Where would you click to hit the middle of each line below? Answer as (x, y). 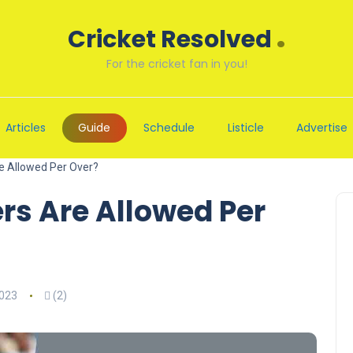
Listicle (245, 128)
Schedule (169, 128)
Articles (25, 128)
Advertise (322, 128)
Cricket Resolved (169, 39)
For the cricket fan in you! (176, 64)
